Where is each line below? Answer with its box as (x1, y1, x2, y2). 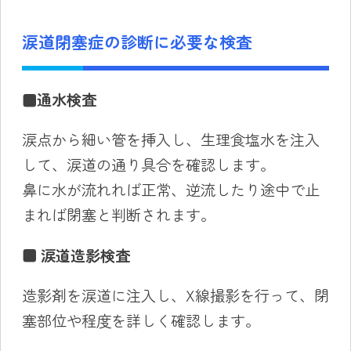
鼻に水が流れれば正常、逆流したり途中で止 (21, 179, 320, 201)
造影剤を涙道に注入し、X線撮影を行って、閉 (21, 284, 329, 306)
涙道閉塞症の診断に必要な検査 (21, 30, 252, 54)
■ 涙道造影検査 (21, 244, 130, 266)
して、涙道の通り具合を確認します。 (21, 154, 275, 176)
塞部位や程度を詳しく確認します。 (21, 309, 260, 331)
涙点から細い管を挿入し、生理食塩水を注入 (21, 128, 320, 151)
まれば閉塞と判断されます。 (21, 204, 215, 226)
